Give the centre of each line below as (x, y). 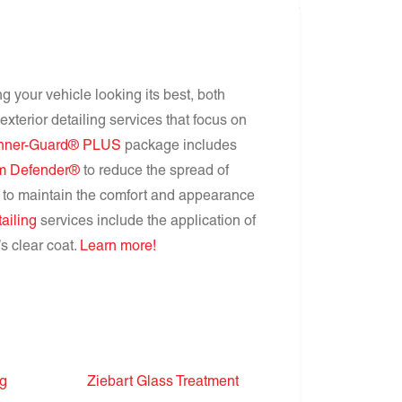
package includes (179, 147)
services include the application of (146, 223)
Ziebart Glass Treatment (162, 383)
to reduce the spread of (154, 172)
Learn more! (118, 248)
